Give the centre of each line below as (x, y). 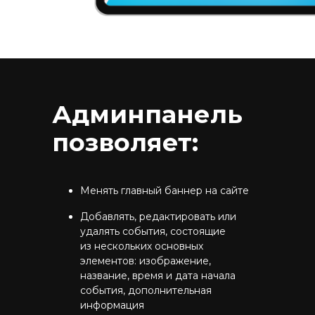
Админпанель (147, 114)
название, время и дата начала (158, 276)
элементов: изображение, (146, 261)
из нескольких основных (142, 246)
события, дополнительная (146, 290)
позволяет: (125, 142)
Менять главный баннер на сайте (165, 191)
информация (112, 305)
